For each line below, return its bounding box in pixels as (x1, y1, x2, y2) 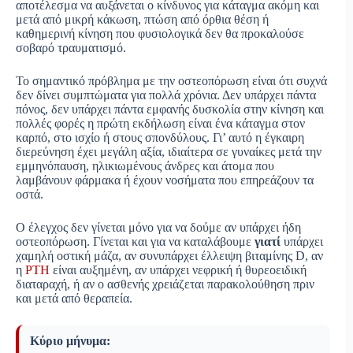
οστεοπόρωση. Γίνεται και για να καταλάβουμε (16, 235, 255, 249)
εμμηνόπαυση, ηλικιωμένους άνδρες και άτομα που (16, 159, 274, 173)
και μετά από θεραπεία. (16, 292, 132, 306)
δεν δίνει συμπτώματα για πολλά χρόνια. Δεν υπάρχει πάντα (16, 88, 316, 102)
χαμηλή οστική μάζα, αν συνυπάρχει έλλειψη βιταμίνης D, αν (16, 249, 323, 263)
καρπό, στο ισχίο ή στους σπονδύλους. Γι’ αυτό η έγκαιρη (16, 131, 304, 145)
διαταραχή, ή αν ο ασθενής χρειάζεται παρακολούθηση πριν (16, 277, 314, 292)
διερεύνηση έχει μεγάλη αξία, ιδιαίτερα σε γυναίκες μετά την (16, 145, 321, 159)
